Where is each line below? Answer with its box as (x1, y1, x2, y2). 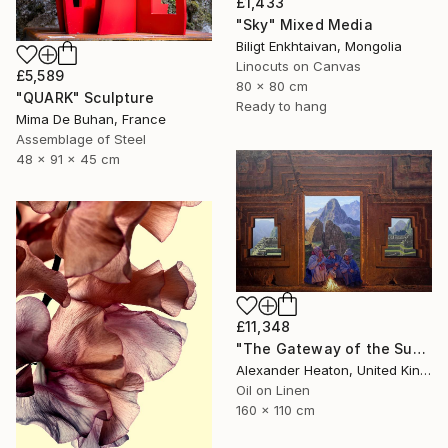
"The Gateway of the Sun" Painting (412, 340, 426, 358)
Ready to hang (236, 97, 327, 114)
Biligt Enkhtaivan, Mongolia (236, 37, 402, 54)
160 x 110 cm (236, 402, 315, 419)
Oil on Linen (236, 382, 310, 399)
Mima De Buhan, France (16, 110, 166, 127)
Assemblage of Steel (16, 130, 146, 147)
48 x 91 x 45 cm (16, 150, 120, 167)
